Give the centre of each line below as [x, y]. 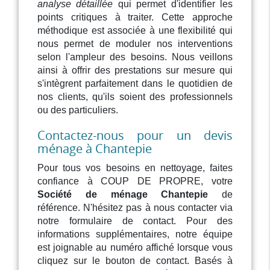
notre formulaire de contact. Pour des [135, 221]
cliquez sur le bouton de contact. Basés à [135, 261]
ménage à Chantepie [95, 149]
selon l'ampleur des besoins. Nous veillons [135, 57]
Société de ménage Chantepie [123, 195]
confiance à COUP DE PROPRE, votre [135, 181]
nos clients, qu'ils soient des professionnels [135, 97]
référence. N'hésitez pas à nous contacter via [135, 208]
